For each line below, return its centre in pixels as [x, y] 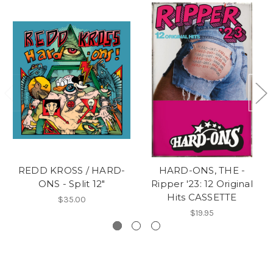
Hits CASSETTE [202, 197]
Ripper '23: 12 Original [202, 184]
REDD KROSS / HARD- [72, 171]
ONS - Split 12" [72, 184]
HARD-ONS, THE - [202, 171]
